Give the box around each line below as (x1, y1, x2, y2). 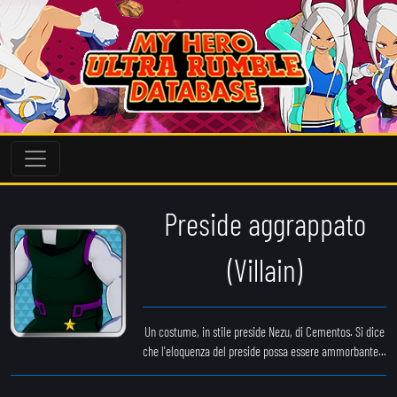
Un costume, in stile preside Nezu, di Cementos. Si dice (144, 323, 385, 339)
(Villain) (227, 250, 302, 288)
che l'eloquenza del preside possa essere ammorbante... (143, 342, 386, 359)
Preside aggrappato (163, 204, 366, 242)
